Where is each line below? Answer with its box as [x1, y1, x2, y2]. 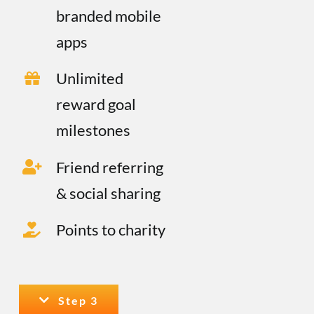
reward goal [55, 95, 136, 114]
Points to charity [55, 219, 165, 239]
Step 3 [58, 293, 99, 307]
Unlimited [55, 69, 123, 88]
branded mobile [55, 6, 161, 25]
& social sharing [55, 183, 161, 203]
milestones [55, 121, 130, 140]
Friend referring [55, 157, 163, 177]
